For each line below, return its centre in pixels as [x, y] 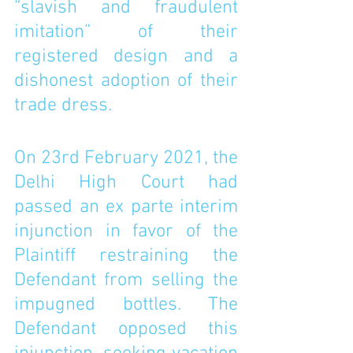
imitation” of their [126, 32]
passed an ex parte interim [126, 207]
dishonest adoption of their [126, 81]
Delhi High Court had [126, 183]
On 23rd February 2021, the [126, 158]
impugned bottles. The [126, 305]
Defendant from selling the [126, 281]
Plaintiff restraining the [126, 256]
